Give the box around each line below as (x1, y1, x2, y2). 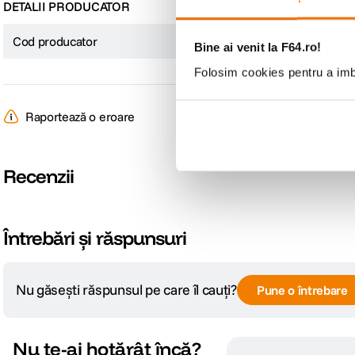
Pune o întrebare (256, 328, 348, 344)
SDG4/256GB (181, 33, 254, 49)
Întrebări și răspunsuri (3, 272, 186, 296)
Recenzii (3, 164, 74, 188)
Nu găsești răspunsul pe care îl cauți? (16, 326, 237, 345)
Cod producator (13, 33, 97, 49)
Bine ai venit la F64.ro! (193, 40, 322, 54)
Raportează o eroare (25, 109, 135, 124)
